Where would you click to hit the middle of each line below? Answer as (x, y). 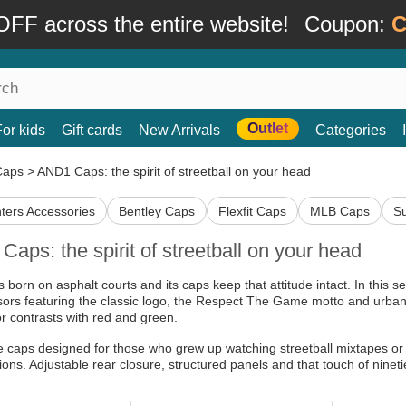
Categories (351, 130)
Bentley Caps (157, 211)
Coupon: (348, 24)
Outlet (268, 128)
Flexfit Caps (252, 211)
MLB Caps (340, 211)
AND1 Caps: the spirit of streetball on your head (174, 171)
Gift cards (92, 130)
